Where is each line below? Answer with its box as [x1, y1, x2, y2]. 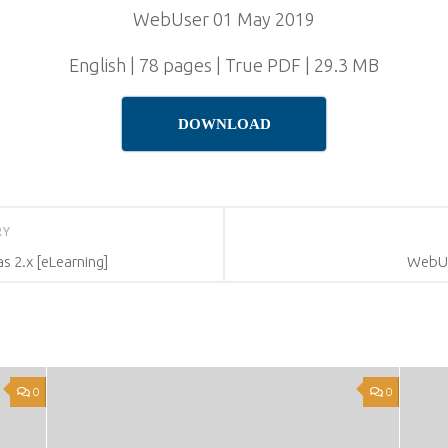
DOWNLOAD [177, 116, 271, 132]
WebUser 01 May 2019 [133, 9, 315, 29]
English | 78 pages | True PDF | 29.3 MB [69, 55, 379, 75]
